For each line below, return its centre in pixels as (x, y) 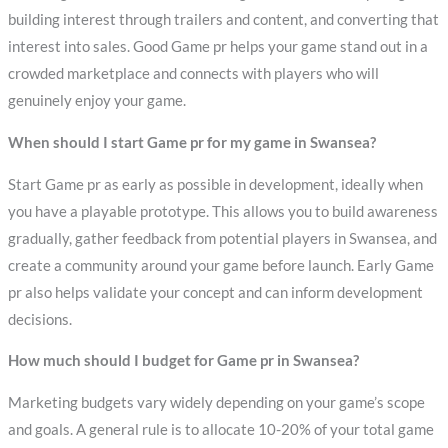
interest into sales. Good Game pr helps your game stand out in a (217, 47)
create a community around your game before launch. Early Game (220, 265)
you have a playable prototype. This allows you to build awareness (222, 211)
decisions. (39, 319)
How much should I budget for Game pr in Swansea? (183, 361)
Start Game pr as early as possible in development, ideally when (215, 184)
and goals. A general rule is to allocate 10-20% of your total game (220, 429)
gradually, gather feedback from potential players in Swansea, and (222, 238)
